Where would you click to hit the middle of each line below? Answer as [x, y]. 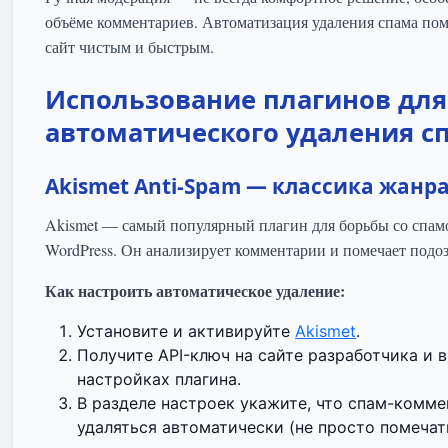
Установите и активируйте [186, 331]
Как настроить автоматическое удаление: [195, 291]
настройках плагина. [159, 379]
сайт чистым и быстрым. [129, 47]
